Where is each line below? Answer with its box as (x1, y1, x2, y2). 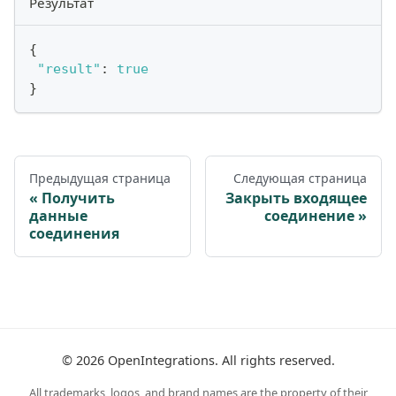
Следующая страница (233, 170, 367, 187)
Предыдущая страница (29, 170, 171, 187)
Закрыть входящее (225, 188, 367, 209)
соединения (29, 224, 119, 244)
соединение (264, 206, 354, 226)
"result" (37, 61, 101, 78)
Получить (42, 188, 115, 209)
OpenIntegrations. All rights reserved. (103, 352, 335, 369)
